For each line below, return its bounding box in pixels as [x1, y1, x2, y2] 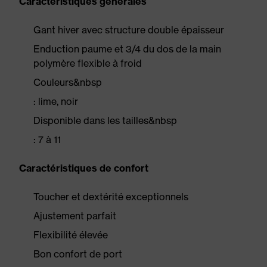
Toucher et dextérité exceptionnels [33, 191, 188, 203]
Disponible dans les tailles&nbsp [33, 114, 177, 126]
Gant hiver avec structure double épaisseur [33, 24, 224, 36]
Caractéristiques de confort [19, 162, 148, 174]
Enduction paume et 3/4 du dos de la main [33, 43, 221, 55]
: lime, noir [33, 95, 78, 107]
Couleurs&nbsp [33, 76, 102, 88]
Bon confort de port [33, 248, 122, 260]
